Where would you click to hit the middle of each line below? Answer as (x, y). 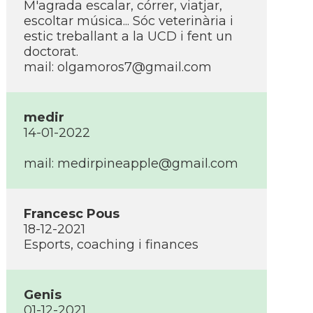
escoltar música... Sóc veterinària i (129, 21)
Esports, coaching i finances (111, 245)
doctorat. (51, 52)
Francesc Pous (72, 214)
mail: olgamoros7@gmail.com (118, 67)
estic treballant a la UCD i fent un (128, 36)
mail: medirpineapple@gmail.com (131, 163)
